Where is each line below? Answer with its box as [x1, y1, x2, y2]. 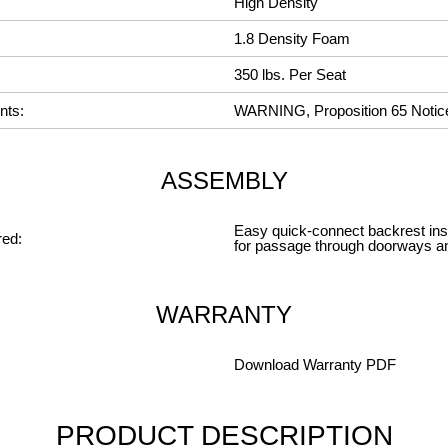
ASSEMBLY [160, 167, 288, 194]
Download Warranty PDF [234, 356, 396, 373]
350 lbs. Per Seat [234, 66, 346, 83]
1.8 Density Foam [234, 30, 350, 47]
